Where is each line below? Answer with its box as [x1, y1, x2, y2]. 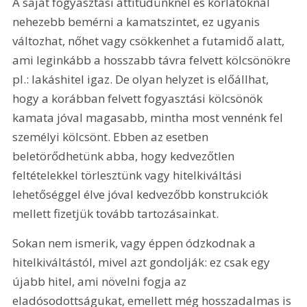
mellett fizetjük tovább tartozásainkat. [12, 205, 219, 221]
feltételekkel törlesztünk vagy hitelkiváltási [12, 167, 245, 183]
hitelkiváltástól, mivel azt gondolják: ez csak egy [12, 254, 273, 271]
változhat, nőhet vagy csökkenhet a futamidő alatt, [12, 32, 288, 49]
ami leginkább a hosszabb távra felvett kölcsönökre [12, 51, 294, 68]
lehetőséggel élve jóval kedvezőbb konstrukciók [12, 186, 271, 202]
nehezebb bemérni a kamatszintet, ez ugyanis [12, 13, 263, 29]
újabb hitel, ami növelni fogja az [12, 273, 190, 290]
